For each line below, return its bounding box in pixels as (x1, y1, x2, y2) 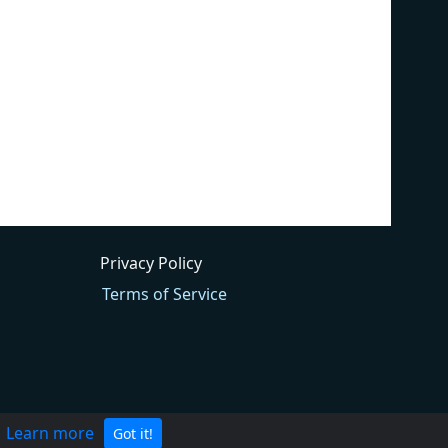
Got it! (113, 424, 153, 443)
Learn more (6, 422, 94, 444)
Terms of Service (102, 282, 228, 305)
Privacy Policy (100, 251, 203, 274)
